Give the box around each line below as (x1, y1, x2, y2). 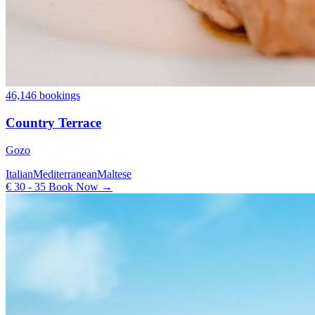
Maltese (97, 167, 131, 180)
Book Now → (46, 180, 112, 193)
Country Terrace (6, 115, 101, 130)
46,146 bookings (6, 89, 80, 102)
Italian (6, 167, 33, 180)
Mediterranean (33, 167, 97, 180)
